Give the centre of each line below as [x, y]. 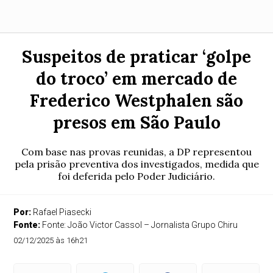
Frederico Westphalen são [136, 101]
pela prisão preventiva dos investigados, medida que [136, 164]
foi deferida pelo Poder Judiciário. [136, 176]
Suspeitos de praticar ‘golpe [136, 57]
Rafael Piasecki [62, 212]
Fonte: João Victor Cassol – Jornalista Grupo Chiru [140, 225]
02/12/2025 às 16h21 [51, 240]
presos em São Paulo [136, 122]
